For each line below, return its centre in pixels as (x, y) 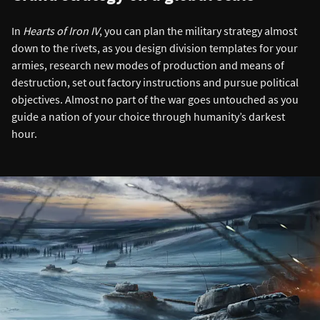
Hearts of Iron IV (61, 31)
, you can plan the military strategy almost (198, 31)
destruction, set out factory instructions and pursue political (155, 82)
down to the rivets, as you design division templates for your (155, 48)
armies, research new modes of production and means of (148, 65)
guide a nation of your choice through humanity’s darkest (148, 117)
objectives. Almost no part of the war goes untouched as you (155, 100)
